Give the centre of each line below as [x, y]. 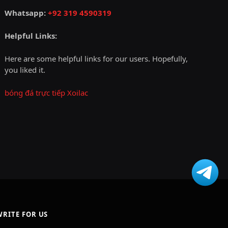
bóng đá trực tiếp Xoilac [47, 93]
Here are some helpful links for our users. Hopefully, [96, 59]
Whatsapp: [26, 12]
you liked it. [25, 70]
